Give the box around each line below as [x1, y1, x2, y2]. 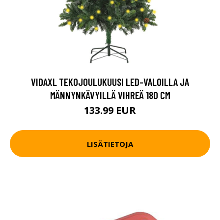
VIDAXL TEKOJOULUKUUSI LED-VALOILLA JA [31, 76, 189, 88]
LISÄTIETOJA [87, 138, 133, 149]
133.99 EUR [84, 104, 136, 117]
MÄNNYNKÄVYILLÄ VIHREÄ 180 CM [50, 89, 170, 101]
